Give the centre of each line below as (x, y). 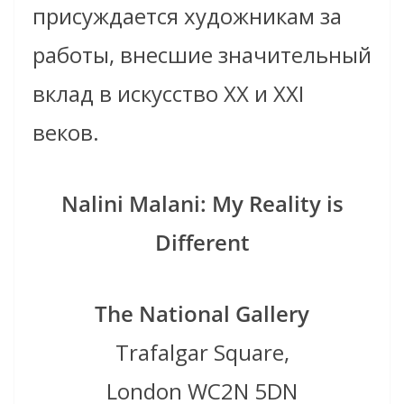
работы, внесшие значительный (202, 55)
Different (202, 243)
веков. (66, 133)
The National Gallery (202, 314)
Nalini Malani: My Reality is (202, 204)
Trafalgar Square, (202, 353)
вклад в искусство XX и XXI (168, 94)
